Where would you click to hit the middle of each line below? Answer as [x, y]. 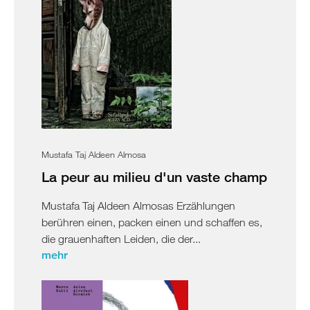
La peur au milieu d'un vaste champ [154, 176]
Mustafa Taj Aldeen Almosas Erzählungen [138, 205]
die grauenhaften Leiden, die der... [121, 238]
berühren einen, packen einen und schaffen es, [152, 222]
